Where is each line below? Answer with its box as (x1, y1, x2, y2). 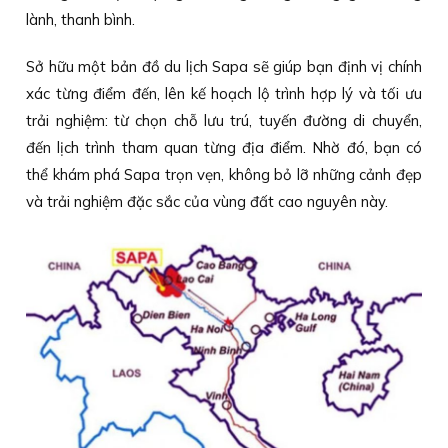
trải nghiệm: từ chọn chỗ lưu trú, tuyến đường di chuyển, (26, 111, 422, 130)
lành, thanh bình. (26, 10, 136, 29)
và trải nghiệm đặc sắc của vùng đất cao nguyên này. (26, 192, 389, 211)
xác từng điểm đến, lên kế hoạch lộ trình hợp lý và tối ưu (26, 84, 422, 103)
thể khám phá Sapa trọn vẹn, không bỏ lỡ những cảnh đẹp (26, 165, 422, 184)
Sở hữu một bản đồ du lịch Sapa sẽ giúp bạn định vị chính (26, 57, 422, 76)
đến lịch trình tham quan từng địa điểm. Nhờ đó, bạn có (26, 138, 422, 157)
